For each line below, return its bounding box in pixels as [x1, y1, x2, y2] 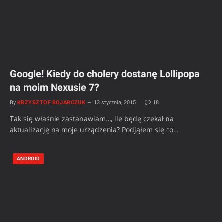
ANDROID [17, 155, 40, 161]
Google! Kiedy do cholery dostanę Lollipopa [10, 67, 200, 80]
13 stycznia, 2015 [94, 99, 136, 106]
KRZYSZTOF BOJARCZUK [17, 99, 86, 106]
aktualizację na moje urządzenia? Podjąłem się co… [10, 124, 179, 134]
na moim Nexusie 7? [10, 81, 99, 93]
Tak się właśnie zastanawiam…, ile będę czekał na [10, 113, 174, 123]
